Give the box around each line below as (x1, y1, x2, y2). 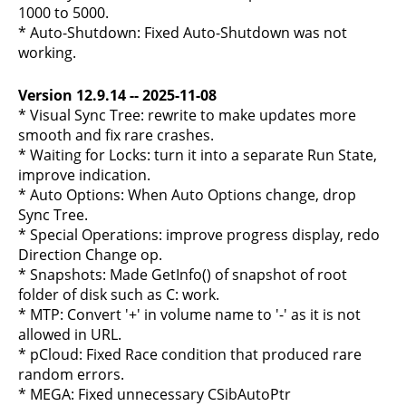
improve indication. (18, 165, 150, 185)
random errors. (18, 364, 124, 384)
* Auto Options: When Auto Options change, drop (18, 185, 356, 205)
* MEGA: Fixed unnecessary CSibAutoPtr (18, 384, 291, 404)
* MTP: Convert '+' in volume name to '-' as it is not (18, 304, 361, 324)
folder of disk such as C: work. (18, 285, 219, 304)
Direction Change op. (18, 245, 162, 265)
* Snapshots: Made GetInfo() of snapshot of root (18, 265, 347, 285)
